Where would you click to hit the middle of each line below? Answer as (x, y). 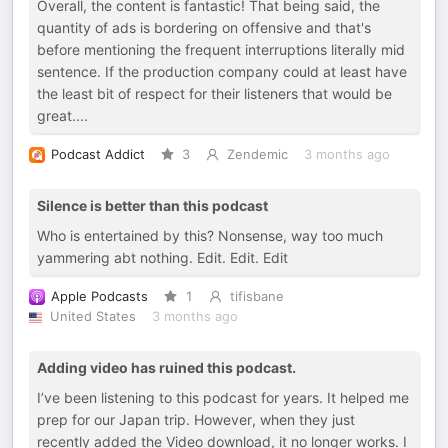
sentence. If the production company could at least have (222, 71)
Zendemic (257, 154)
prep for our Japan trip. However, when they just (196, 419)
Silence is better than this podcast (152, 205)
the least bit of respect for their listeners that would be (214, 93)
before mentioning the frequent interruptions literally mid (221, 49)
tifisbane (256, 296)
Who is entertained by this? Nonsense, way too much (210, 235)
